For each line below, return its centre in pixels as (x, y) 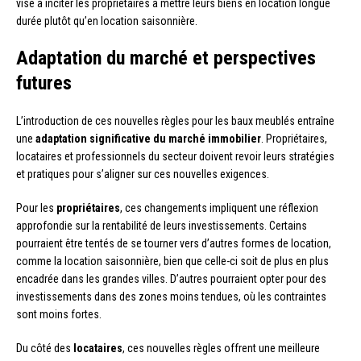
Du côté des (45, 348)
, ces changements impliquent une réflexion (219, 207)
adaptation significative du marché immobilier (148, 138)
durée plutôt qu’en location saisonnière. (107, 21)
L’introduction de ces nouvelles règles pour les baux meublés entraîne (175, 120)
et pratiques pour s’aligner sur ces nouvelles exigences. (143, 174)
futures (44, 83)
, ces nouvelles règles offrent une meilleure (221, 348)
